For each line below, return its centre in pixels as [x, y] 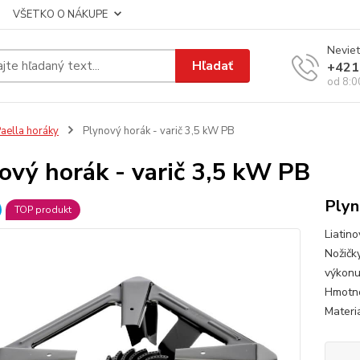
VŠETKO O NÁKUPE [60, 14]
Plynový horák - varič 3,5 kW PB [157, 131]
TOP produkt [43, 210]
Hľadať [213, 65]
